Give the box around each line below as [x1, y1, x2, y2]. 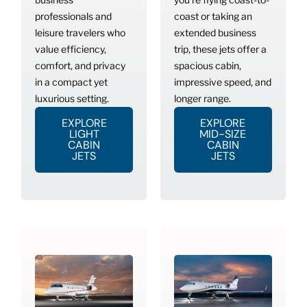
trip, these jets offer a [174, 43, 267, 56]
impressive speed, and [174, 76, 271, 88]
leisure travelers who [35, 27, 126, 39]
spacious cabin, [174, 60, 241, 72]
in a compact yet [35, 76, 108, 88]
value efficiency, [35, 43, 107, 56]
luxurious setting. [35, 93, 110, 105]
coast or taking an [174, 10, 252, 23]
